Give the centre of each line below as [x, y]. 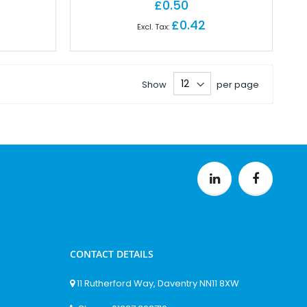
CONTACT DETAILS [112, 254]
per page [238, 84]
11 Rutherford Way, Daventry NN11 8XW [158, 283]
